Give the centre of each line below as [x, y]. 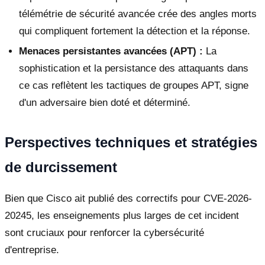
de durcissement [61, 167]
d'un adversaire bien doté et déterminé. [105, 103]
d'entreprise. [32, 250]
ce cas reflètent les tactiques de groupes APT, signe [134, 86]
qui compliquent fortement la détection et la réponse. [135, 31]
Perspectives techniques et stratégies [131, 143]
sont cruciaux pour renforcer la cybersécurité [104, 233]
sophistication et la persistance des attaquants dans [134, 69]
